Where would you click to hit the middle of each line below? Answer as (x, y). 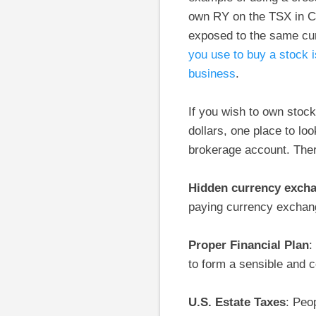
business (212, 74)
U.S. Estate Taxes (237, 303)
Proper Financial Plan (249, 245)
